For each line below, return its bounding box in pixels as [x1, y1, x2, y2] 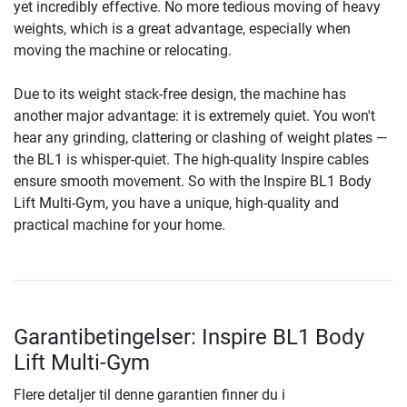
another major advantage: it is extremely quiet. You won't [14, 106, 375, 124]
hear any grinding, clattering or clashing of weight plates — [14, 128, 387, 146]
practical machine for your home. [14, 215, 225, 233]
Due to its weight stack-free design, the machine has [14, 84, 346, 103]
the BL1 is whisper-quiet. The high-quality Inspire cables [14, 150, 369, 168]
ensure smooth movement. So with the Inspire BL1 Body [14, 172, 372, 190]
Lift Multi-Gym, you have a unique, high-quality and [14, 194, 339, 212]
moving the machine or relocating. [14, 41, 232, 59]
